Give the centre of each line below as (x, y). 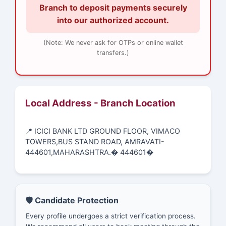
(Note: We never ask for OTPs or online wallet (113, 42)
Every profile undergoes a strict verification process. (111, 216)
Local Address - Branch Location (100, 103)
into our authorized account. (113, 20)
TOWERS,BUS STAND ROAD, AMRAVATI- (95, 142)
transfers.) (113, 52)
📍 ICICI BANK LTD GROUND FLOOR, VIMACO (103, 131)
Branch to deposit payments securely (113, 7)
